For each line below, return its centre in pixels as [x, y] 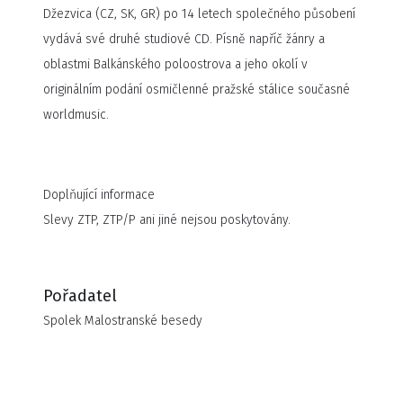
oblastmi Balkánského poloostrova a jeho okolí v [175, 64]
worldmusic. [76, 115]
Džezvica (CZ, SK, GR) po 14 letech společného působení [199, 14]
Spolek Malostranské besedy [123, 321]
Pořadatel [80, 296]
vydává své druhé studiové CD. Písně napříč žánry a [184, 39]
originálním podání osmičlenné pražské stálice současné [197, 90]
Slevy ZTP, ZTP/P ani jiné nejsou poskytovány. [167, 220]
